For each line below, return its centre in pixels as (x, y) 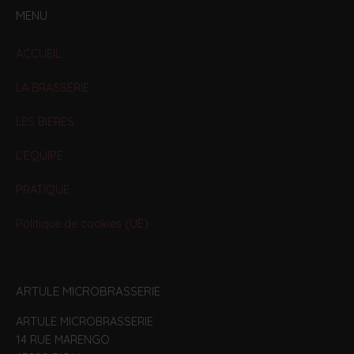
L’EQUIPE (40, 156)
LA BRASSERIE (53, 88)
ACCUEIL (38, 54)
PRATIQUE (43, 190)
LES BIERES (45, 122)
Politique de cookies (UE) (82, 224)
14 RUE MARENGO (63, 340)
